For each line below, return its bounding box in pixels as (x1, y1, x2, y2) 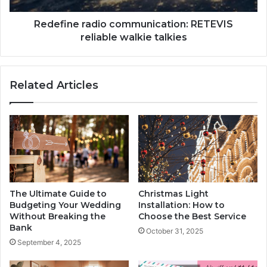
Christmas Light (138, 188, 209, 199)
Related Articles (10, 78, 98, 92)
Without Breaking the (10, 210, 105, 222)
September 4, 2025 (17, 237, 81, 247)
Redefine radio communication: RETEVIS (34, 18, 233, 30)
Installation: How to (138, 199, 225, 210)
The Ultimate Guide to (10, 188, 107, 199)
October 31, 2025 (146, 226, 203, 235)
